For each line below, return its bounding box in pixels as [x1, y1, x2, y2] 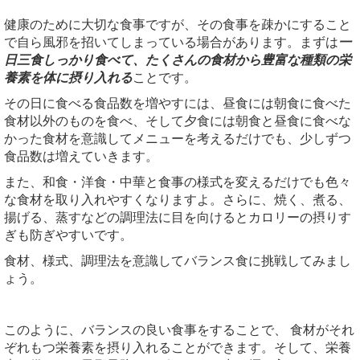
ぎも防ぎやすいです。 [4, 227, 133, 242]
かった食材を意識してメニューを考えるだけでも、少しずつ [4, 131, 351, 145]
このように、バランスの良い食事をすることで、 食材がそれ [4, 322, 354, 337]
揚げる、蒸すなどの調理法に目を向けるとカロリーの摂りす [4, 210, 351, 224]
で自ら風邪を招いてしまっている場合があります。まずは [4, 35, 338, 49]
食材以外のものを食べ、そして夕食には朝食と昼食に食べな [4, 113, 351, 128]
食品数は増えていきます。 [4, 149, 158, 163]
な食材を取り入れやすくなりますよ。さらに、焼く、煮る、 [4, 192, 351, 207]
